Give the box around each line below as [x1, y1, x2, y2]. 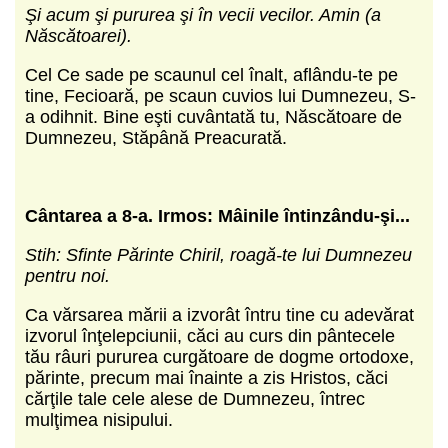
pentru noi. [25, 265, 110, 286]
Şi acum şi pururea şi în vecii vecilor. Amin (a [25, 4, 381, 25]
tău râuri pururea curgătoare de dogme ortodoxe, [25, 346, 414, 367]
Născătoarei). [25, 25, 132, 46]
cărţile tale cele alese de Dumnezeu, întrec [25, 388, 365, 409]
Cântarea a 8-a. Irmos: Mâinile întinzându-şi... [25, 205, 410, 226]
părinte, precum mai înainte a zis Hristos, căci [25, 367, 388, 388]
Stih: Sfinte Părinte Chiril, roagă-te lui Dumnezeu [25, 244, 412, 265]
